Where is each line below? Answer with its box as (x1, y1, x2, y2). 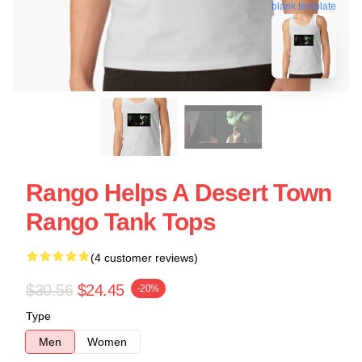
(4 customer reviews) (90, 251, 198, 264)
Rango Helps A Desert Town (26, 179, 332, 206)
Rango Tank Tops (26, 208, 216, 235)
